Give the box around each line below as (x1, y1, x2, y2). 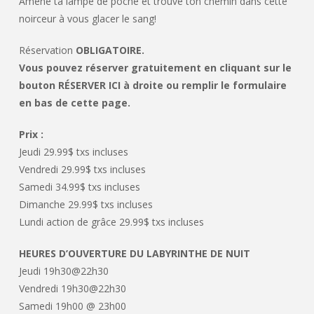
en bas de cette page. (18, 96, 130, 110)
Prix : (18, 128, 43, 142)
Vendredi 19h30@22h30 (18, 282, 126, 296)
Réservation (18, 43, 76, 57)
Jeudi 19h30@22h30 (18, 264, 109, 278)
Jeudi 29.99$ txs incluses (18, 145, 128, 159)
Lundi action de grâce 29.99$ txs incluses (18, 215, 204, 229)
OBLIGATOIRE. (75, 43, 144, 57)
